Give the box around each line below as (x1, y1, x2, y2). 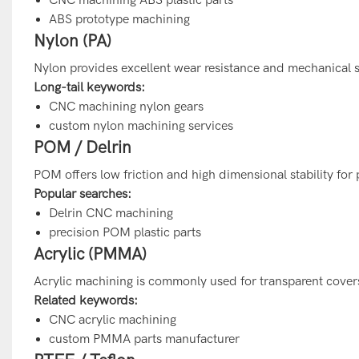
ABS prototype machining (49, 11, 191, 26)
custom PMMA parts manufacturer (49, 331, 240, 346)
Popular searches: (33, 186, 131, 201)
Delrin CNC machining (49, 205, 174, 220)
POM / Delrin (33, 137, 131, 157)
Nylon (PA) (33, 30, 111, 50)
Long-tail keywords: (33, 79, 145, 95)
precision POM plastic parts (49, 224, 202, 240)
